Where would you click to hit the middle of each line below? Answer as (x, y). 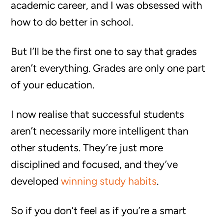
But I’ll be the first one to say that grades (104, 51)
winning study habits (109, 181)
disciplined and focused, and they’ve (95, 164)
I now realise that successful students (98, 114)
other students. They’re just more (87, 148)
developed (36, 181)
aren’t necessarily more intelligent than (100, 131)
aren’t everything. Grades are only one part (108, 68)
